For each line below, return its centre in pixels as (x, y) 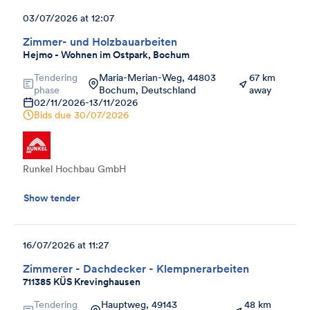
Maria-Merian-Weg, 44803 (157, 77)
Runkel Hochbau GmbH (74, 168)
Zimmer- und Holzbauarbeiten (100, 41)
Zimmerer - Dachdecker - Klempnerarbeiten (136, 268)
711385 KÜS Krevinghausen (82, 281)
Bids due (53, 115)
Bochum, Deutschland (147, 90)
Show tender (52, 198)
